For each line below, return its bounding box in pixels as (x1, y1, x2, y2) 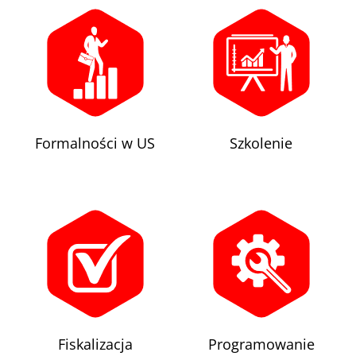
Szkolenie (230, 133, 292, 153)
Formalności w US (35, 133, 155, 153)
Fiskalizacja (57, 334, 133, 354)
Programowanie (207, 334, 315, 354)
